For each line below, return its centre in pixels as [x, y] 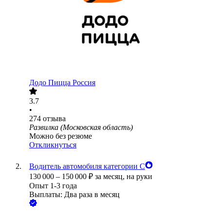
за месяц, [111, 177]
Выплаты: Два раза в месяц [74, 195]
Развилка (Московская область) [81, 127]
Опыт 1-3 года [53, 186]
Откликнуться [53, 145]
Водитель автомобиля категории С [87, 166]
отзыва [54, 119]
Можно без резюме [61, 136]
